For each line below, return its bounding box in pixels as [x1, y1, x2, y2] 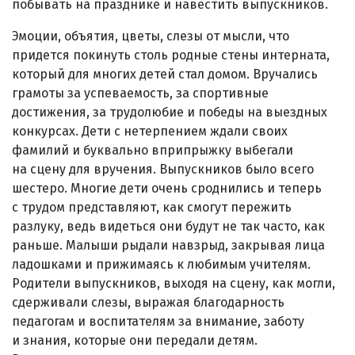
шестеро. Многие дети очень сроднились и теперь [12, 180, 322, 196]
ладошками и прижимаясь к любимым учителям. [12, 256, 311, 272]
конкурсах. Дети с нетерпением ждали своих [12, 123, 288, 139]
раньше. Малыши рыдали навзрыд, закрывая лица [12, 237, 325, 253]
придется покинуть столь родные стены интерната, [12, 47, 330, 63]
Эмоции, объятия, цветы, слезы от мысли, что [12, 28, 289, 44]
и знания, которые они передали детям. [12, 332, 258, 348]
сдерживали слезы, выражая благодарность [12, 294, 284, 310]
